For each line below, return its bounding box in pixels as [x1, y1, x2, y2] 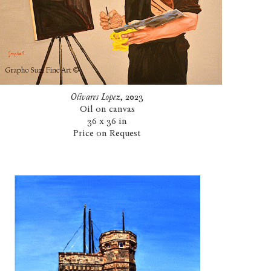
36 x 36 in [87, 116, 128, 127]
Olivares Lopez [71, 91, 120, 103]
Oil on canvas [79, 103, 135, 115]
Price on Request [73, 128, 142, 139]
